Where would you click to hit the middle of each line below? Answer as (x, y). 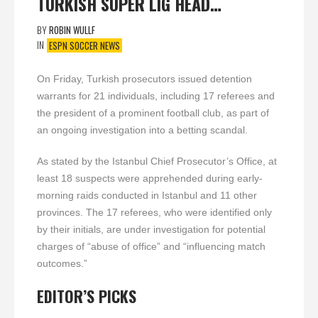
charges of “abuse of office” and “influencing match (151, 246)
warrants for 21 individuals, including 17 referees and (156, 95)
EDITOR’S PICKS (87, 296)
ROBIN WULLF (72, 30)
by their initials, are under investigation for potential (151, 229)
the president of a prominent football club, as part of (153, 113)
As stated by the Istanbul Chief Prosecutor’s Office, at (157, 161)
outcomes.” (62, 263)
